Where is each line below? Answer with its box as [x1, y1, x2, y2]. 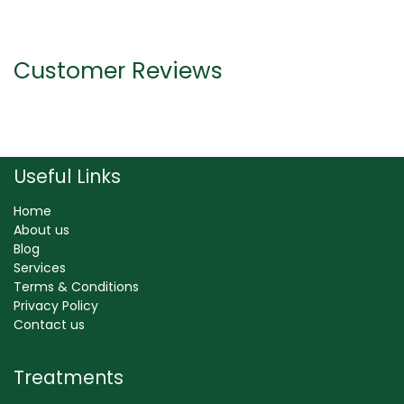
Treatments [14, 365, 124, 391]
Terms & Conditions [14, 278, 139, 297]
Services [14, 259, 66, 278]
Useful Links [14, 164, 121, 190]
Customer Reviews [14, 55, 223, 87]
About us [14, 221, 69, 240]
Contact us [14, 316, 85, 335]
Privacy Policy [14, 297, 98, 316]
